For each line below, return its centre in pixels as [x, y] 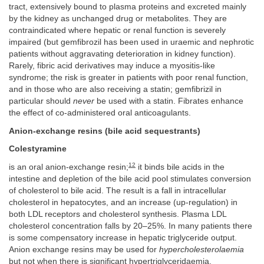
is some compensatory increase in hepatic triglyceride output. [123, 237]
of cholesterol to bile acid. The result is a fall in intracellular [118, 190]
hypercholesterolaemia [202, 249]
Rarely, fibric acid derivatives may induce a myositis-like [112, 66]
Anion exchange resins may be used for [84, 249]
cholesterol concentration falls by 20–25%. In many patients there [131, 226]
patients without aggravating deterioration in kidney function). [122, 54]
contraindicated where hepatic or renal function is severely [117, 31]
